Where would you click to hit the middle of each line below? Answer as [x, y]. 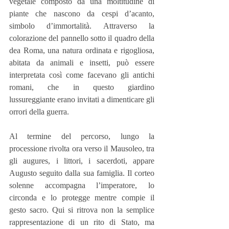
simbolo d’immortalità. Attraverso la [82, 26]
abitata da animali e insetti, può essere [82, 63]
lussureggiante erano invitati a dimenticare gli [82, 100]
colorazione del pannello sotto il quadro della [82, 38]
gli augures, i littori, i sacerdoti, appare [82, 161]
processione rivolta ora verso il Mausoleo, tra [82, 149]
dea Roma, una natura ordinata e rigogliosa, [82, 51]
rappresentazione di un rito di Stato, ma [82, 222]
